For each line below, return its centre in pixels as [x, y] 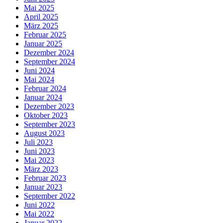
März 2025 [41, 25]
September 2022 [50, 196]
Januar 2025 [43, 43]
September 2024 [50, 61]
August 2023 [44, 133]
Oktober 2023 [46, 115]
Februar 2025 [45, 34]
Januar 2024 [43, 97]
